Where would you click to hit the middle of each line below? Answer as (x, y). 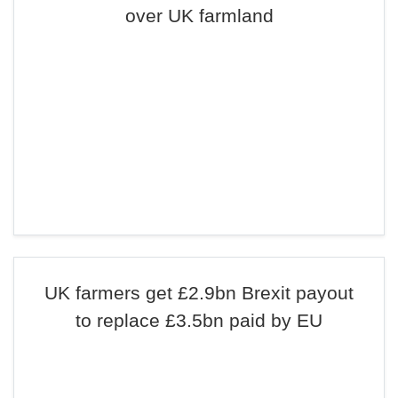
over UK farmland (199, 16)
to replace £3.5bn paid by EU (199, 320)
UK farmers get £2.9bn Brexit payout (199, 293)
